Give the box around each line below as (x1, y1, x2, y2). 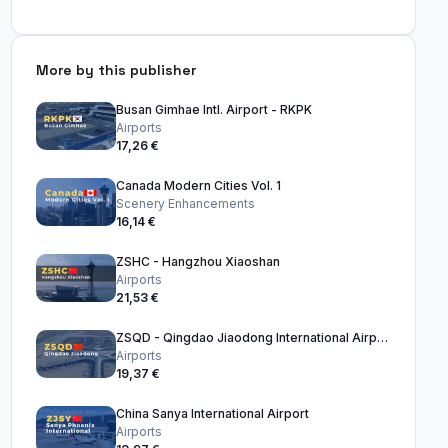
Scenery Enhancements (115, 196, 255, 211)
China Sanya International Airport (115, 406, 309, 421)
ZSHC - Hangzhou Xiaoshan (115, 254, 280, 269)
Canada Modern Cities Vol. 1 (115, 178, 281, 193)
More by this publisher (35, 61, 196, 79)
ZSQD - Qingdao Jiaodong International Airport (376, 330, 388, 345)
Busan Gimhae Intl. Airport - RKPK (115, 102, 312, 117)
